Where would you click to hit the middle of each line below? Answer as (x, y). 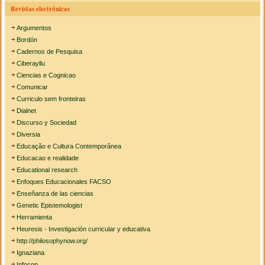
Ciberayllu (31, 64)
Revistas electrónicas (41, 9)
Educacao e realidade (48, 158)
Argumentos (34, 28)
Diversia (29, 135)
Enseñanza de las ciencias (55, 194)
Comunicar (33, 87)
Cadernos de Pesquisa (50, 52)
